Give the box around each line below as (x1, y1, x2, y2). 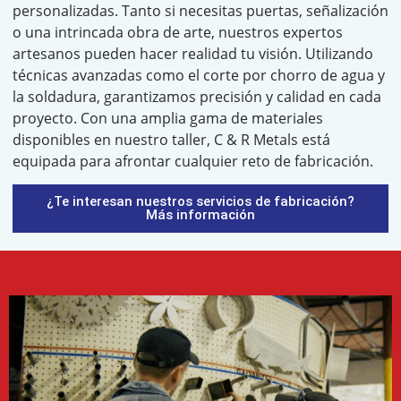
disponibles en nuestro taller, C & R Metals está (13, 129, 330, 149)
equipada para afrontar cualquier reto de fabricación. (13, 150, 373, 171)
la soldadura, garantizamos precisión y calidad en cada (13, 86, 381, 107)
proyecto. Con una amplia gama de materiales (13, 107, 323, 128)
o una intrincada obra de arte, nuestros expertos (13, 21, 343, 42)
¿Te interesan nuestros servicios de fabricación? (47, 193, 354, 210)
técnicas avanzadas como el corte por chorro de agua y (13, 64, 385, 85)
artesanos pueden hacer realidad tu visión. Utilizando (13, 43, 373, 64)
